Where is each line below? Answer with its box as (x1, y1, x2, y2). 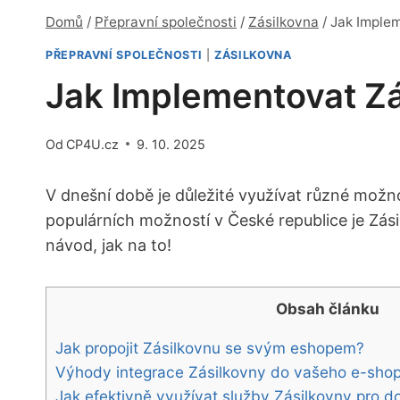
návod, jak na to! (46, 235, 171, 254)
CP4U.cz (66, 136, 120, 152)
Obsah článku (276, 298, 379, 318)
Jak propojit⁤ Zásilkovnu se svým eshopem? (55, 338, 364, 358)
